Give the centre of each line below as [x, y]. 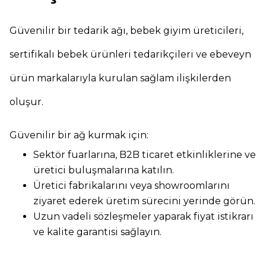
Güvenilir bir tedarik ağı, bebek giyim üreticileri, [126, 31]
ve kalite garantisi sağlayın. [97, 232]
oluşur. [26, 102]
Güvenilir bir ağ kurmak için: [79, 135]
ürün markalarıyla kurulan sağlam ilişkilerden [120, 78]
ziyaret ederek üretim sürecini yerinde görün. [144, 201]
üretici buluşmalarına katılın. [104, 170]
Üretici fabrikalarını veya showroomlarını [132, 186]
